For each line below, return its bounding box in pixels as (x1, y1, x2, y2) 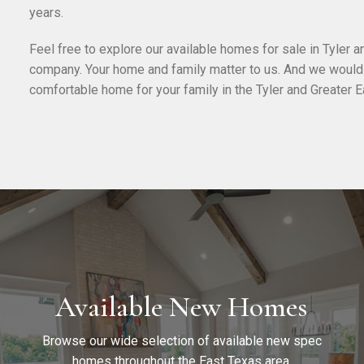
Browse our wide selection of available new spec (41, 333, 322, 349)
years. (29, 5, 63, 21)
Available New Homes (55, 289, 309, 325)
